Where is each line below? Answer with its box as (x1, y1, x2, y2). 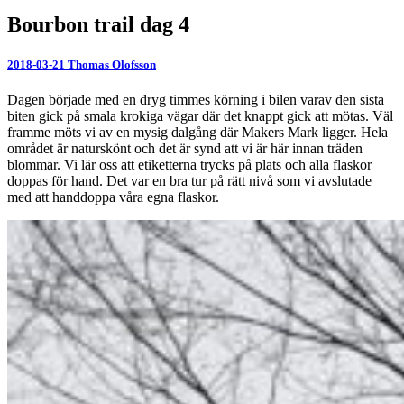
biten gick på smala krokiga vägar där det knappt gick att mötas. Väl (7, 107, 393, 124)
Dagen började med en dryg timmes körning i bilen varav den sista (7, 91, 384, 107)
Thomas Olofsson (68, 57, 156, 71)
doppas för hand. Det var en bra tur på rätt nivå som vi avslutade (7, 172, 372, 188)
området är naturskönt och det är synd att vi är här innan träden (7, 140, 363, 156)
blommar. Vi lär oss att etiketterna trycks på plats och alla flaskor (7, 156, 372, 172)
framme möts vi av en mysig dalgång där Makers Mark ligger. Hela (7, 124, 388, 140)
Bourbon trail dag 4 (7, 13, 189, 37)
